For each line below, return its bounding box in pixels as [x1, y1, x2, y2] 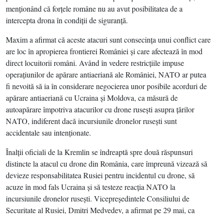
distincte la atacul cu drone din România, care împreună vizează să [6, 158, 207, 169]
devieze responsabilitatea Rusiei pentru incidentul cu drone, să [6, 170, 195, 180]
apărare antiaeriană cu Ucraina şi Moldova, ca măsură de [6, 93, 178, 103]
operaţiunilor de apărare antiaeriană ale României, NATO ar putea [6, 69, 206, 79]
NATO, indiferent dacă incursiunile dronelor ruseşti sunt [6, 116, 177, 126]
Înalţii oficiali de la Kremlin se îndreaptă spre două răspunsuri [6, 147, 193, 157]
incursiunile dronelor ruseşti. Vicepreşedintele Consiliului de [6, 193, 189, 203]
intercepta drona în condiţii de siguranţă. [6, 15, 128, 25]
